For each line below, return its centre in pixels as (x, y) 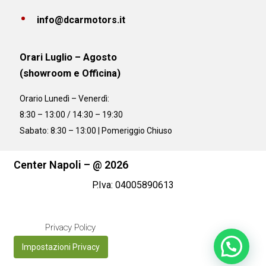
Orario (32, 99)
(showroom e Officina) (70, 73)
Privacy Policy (71, 228)
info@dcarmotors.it (81, 20)
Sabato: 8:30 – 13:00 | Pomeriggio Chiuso (96, 131)
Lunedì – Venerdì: (77, 99)
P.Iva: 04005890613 (133, 185)
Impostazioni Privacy (61, 247)
